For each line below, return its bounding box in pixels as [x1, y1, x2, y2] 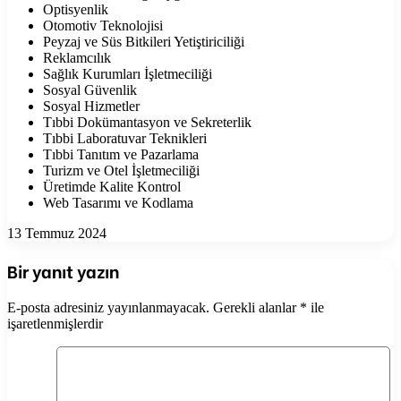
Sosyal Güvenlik [43, 82, 137, 98]
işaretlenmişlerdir [7, 315, 103, 331]
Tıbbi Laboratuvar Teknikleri [43, 131, 207, 147]
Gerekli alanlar [213, 299, 300, 315]
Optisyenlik [43, 2, 108, 18]
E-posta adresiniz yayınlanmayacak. [7, 299, 209, 315]
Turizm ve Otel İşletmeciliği [43, 163, 200, 179]
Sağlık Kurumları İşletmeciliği [43, 66, 212, 82]
